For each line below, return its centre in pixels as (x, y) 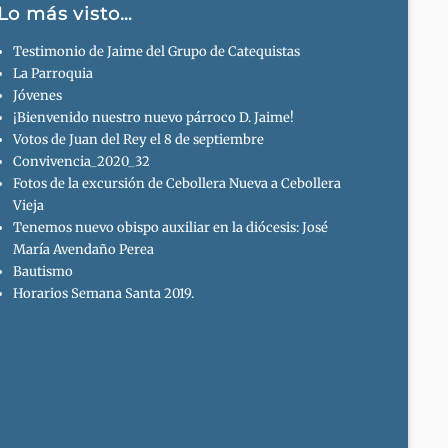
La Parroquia (52, 74)
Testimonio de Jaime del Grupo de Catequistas (156, 52)
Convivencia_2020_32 (81, 162)
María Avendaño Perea (83, 250)
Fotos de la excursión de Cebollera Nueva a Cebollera (176, 184)
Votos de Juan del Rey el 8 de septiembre (138, 140)
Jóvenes (37, 96)
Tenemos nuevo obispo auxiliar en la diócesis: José (170, 228)
